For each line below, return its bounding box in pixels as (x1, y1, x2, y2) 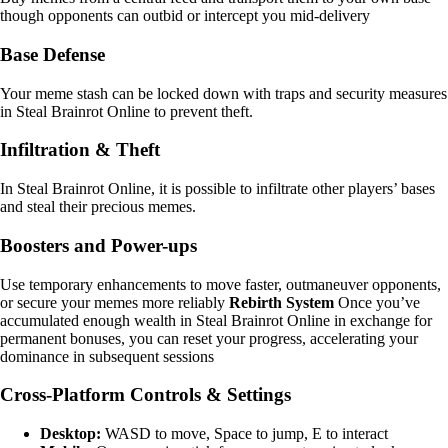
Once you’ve (334, 293, 420, 311)
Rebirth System (229, 293, 334, 311)
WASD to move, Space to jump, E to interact (101, 425, 388, 443)
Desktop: (40, 425, 101, 443)
